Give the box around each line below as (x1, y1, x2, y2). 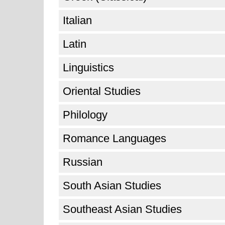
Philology (63, 108, 107, 121)
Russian (63, 156, 102, 168)
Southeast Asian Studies (63, 203, 182, 215)
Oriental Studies (63, 85, 141, 97)
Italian (63, 14, 92, 27)
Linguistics (63, 61, 114, 74)
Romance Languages (63, 132, 166, 145)
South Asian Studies (63, 179, 161, 192)
